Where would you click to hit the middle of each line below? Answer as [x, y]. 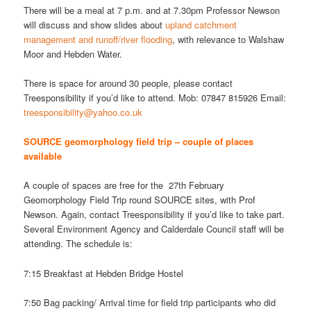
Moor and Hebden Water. [73, 54]
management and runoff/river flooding [98, 40]
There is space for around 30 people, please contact [128, 83]
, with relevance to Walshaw [228, 40]
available [43, 156]
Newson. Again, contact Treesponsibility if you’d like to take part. [154, 215]
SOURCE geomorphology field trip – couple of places [139, 142]
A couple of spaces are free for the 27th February [124, 185]
